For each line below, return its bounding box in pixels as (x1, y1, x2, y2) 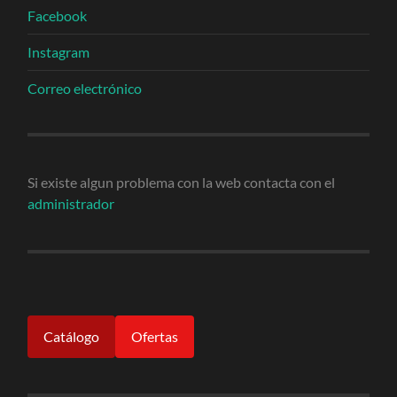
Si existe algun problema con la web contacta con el (27, 174, 336, 191)
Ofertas (131, 328, 179, 346)
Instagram (27, 43, 90, 61)
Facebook (27, 7, 88, 25)
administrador (27, 195, 115, 213)
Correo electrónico (27, 80, 143, 97)
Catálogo (43, 328, 100, 346)
